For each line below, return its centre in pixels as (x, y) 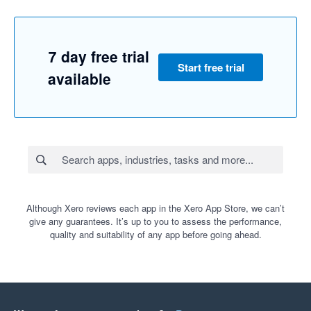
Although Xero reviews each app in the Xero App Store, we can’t (155, 208)
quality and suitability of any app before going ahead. (155, 235)
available (79, 79)
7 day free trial (99, 57)
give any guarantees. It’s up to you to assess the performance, (155, 221)
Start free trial (211, 68)
